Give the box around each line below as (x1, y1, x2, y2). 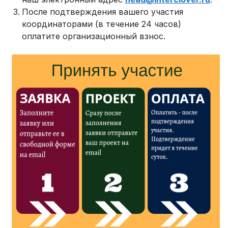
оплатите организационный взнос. (22, 31, 166, 41)
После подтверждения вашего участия (22, 6, 184, 17)
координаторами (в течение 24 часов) (22, 18, 182, 29)
